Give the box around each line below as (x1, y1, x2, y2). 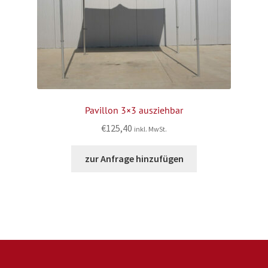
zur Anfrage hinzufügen (84, 153, 184, 165)
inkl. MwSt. (134, 124, 167, 134)
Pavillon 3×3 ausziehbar (85, 103, 183, 116)
